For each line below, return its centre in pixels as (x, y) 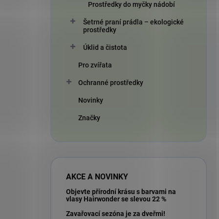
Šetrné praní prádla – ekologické (133, 22)
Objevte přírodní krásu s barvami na (121, 191)
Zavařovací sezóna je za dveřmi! (116, 213)
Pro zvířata (95, 65)
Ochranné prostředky (111, 82)
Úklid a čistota (105, 47)
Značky (89, 118)
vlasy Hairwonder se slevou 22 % (116, 199)
